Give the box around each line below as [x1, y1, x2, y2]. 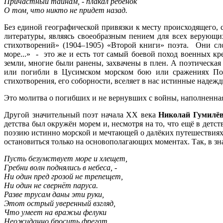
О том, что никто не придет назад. [4, 5, 127, 14]
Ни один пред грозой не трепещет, [4, 172, 123, 181]
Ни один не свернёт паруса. [4, 181, 98, 190]
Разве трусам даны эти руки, [4, 190, 104, 199]
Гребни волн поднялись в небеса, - [4, 163, 117, 172]
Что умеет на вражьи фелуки [4, 208, 107, 217]
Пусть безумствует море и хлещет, [4, 154, 127, 163]
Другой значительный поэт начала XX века [4, 110, 158, 119]
